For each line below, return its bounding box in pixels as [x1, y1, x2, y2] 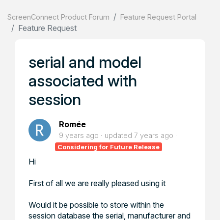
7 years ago [134, 131, 173, 139]
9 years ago [59, 131, 99, 139]
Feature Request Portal [120, 13, 196, 21]
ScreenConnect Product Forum [7, 13, 110, 21]
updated [105, 131, 134, 139]
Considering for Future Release [57, 143, 160, 151]
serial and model [28, 53, 141, 72]
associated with [28, 71, 137, 90]
